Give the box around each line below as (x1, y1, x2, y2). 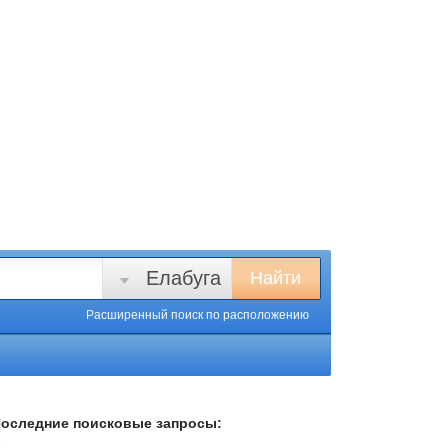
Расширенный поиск (86, 308, 206, 322)
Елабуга (146, 267, 221, 289)
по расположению (206, 308, 309, 322)
